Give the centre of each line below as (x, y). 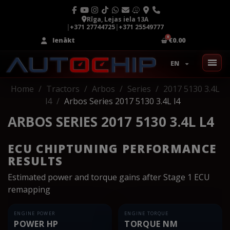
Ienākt (63, 40)
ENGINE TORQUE (147, 213)
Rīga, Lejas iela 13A (118, 19)
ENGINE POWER (35, 213)
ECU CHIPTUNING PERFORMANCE (112, 148)
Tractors (63, 89)
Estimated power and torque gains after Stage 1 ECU (109, 177)
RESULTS (35, 160)
